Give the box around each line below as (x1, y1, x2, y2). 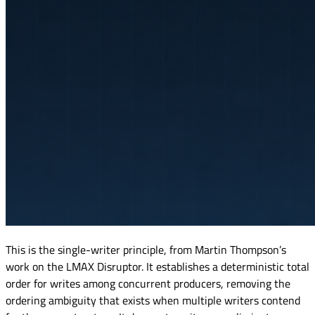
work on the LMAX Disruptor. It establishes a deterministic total (6, 257, 309, 275)
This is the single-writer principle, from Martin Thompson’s (6, 240, 286, 258)
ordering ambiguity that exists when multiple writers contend (6, 291, 300, 309)
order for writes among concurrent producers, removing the (6, 274, 290, 292)
